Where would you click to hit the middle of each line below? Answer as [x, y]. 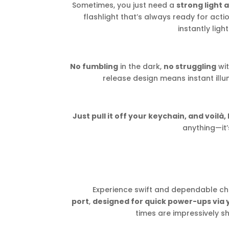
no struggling [190, 67]
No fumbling [94, 67]
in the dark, [141, 67]
